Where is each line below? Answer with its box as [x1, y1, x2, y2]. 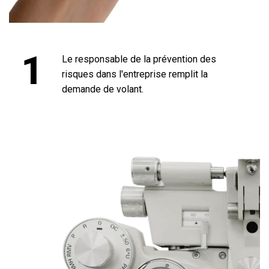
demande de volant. [61, 83, 144, 95]
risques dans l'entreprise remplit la [61, 68, 208, 80]
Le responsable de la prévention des [61, 53, 216, 65]
